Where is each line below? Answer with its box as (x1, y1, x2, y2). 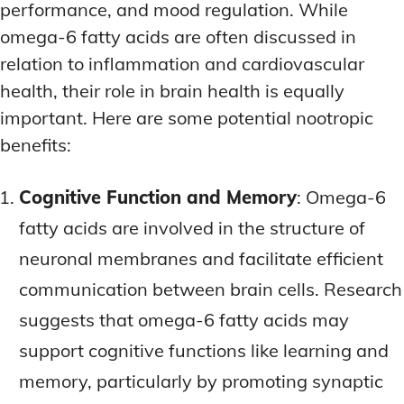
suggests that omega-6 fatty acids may (19, 308, 349, 332)
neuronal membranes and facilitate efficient (19, 247, 383, 271)
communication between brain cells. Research (19, 278, 402, 301)
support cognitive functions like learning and (19, 339, 389, 363)
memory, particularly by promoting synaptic (19, 370, 383, 393)
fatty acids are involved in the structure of (19, 216, 365, 240)
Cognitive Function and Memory (19, 186, 297, 209)
